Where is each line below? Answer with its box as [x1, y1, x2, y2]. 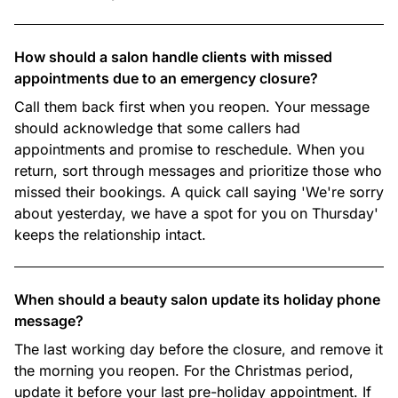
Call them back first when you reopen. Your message [14, 98, 370, 115]
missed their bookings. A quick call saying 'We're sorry [14, 183, 384, 201]
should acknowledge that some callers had [14, 119, 300, 137]
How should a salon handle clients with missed [14, 48, 332, 66]
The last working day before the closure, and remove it [14, 340, 383, 358]
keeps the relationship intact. [14, 226, 206, 243]
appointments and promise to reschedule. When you [14, 140, 364, 158]
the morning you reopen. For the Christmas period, [14, 362, 354, 379]
